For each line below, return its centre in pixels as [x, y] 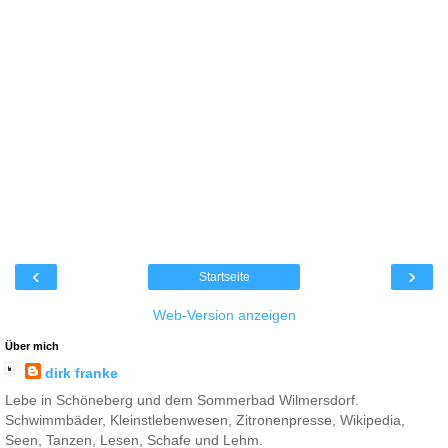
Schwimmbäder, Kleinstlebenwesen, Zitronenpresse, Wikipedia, [205, 420]
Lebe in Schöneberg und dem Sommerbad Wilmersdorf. [182, 400]
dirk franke [81, 373]
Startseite [224, 277]
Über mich [32, 346]
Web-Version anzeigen [224, 315]
